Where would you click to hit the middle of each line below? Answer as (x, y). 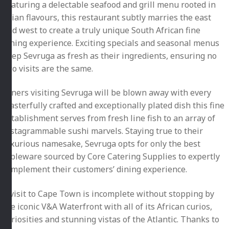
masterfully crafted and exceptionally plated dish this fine (113, 106)
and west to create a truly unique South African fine (101, 30)
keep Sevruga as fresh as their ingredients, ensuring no (110, 55)
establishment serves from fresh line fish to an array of (109, 118)
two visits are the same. (48, 68)
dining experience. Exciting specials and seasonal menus (111, 43)
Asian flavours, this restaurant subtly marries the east (107, 17)
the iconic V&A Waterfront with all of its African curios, (107, 206)
